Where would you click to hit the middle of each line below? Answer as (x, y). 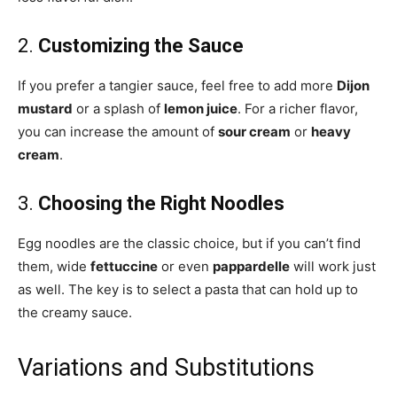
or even (185, 267)
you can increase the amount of (118, 132)
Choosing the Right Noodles (161, 204)
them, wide (54, 267)
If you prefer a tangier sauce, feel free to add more (177, 86)
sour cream (254, 132)
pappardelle (251, 267)
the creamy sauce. (75, 313)
